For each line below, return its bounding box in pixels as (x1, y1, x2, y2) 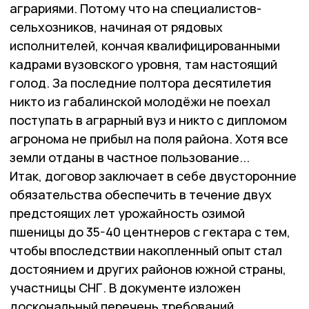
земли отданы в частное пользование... (10, 149, 250, 166)
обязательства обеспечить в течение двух (10, 186, 272, 203)
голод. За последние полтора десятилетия (10, 74, 271, 91)
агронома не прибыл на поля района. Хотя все (10, 130, 288, 147)
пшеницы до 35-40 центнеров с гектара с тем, (10, 223, 290, 240)
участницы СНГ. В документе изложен (10, 279, 241, 296)
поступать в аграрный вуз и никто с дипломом (10, 112, 287, 128)
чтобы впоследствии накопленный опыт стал (10, 242, 282, 259)
